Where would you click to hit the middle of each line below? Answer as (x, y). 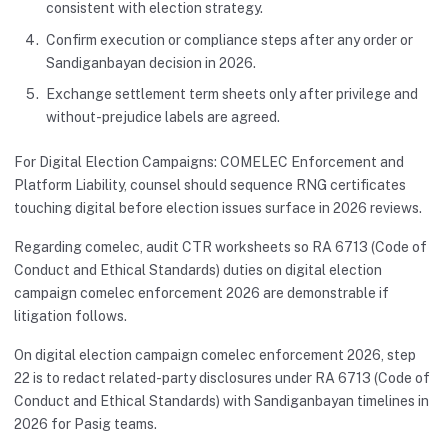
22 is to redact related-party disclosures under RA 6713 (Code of (222, 378)
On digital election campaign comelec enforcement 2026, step (215, 355)
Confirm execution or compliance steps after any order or (229, 39)
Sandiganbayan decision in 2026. (151, 62)
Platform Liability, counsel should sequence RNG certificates (210, 185)
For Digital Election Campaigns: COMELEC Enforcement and (209, 162)
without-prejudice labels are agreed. (163, 117)
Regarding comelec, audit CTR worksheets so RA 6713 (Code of (220, 247)
